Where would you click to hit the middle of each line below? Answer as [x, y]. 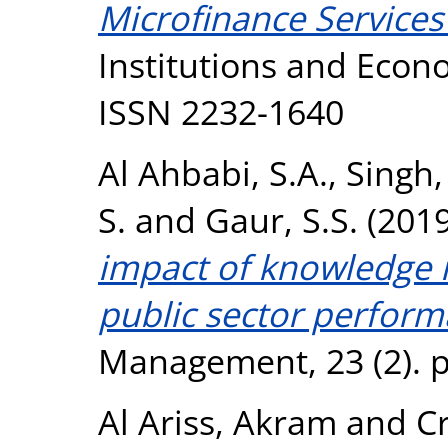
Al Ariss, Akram [217, 421]
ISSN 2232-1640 [221, 111]
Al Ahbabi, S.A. [213, 172]
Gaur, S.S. [281, 219]
